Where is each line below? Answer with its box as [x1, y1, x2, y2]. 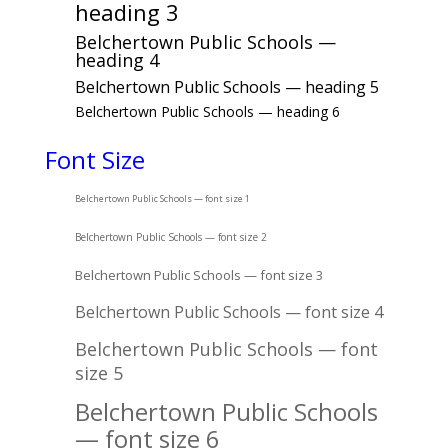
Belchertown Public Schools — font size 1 [74, 192, 250, 205]
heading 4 [74, 48, 159, 72]
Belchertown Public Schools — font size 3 [74, 266, 323, 284]
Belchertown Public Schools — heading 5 [74, 76, 379, 98]
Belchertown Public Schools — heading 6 [74, 102, 340, 121]
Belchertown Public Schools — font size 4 [74, 301, 383, 323]
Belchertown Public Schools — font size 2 [74, 230, 267, 244]
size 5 [74, 361, 123, 385]
